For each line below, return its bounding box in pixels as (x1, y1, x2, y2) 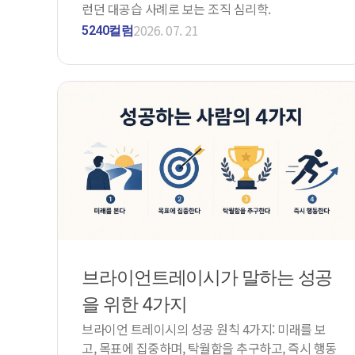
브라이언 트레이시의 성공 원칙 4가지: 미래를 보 (82, 319, 326, 338)
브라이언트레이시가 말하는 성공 (82, 265, 333, 288)
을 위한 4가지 (82, 292, 188, 315)
